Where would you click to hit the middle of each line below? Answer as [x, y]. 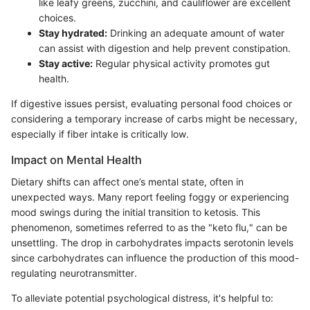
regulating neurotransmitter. [74, 273]
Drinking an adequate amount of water [196, 33]
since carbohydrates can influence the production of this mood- [155, 257]
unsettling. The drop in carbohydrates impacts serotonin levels [152, 242]
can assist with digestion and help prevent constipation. [165, 48]
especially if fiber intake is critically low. [100, 134]
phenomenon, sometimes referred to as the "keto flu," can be [149, 227]
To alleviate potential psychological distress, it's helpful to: [142, 298]
